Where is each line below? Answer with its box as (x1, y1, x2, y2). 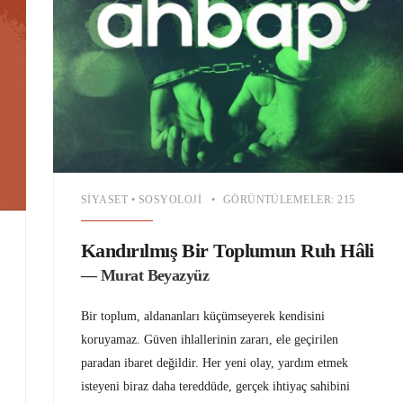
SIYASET (81, 193, 129, 207)
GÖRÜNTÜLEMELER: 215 (222, 193, 355, 207)
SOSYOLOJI (138, 193, 202, 207)
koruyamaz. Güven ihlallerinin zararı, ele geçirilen (81, 332, 338, 347)
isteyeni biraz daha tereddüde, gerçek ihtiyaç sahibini (81, 379, 350, 394)
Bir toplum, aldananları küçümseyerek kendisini (81, 309, 325, 324)
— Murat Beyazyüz (81, 266, 210, 285)
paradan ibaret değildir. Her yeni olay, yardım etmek (81, 355, 348, 371)
